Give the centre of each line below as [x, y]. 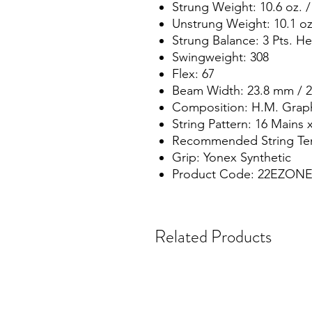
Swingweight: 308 [220, 57]
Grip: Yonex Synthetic [232, 157]
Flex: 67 [193, 74]
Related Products [213, 237]
